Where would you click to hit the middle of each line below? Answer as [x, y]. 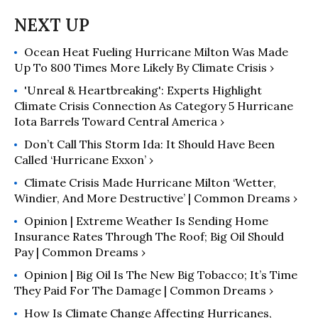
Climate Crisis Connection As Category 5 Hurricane [154, 105]
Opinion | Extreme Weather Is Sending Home [146, 220]
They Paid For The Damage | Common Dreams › [144, 290]
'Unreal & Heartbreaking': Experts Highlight [143, 90]
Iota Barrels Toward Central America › [119, 121]
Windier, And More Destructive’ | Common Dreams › [156, 198]
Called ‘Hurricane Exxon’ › [84, 159]
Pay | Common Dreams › [80, 252]
